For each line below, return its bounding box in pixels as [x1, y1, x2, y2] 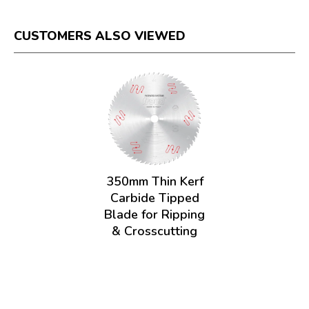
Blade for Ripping [104, 206, 205, 223]
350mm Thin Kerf [106, 172, 203, 190]
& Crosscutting [112, 222, 197, 239]
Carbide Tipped [110, 189, 199, 206]
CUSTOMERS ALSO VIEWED [14, 27, 186, 44]
